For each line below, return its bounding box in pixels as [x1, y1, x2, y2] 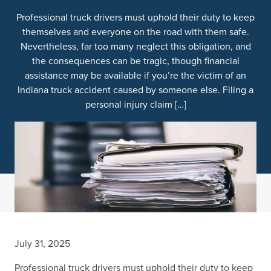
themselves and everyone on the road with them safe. [22, 25, 249, 39]
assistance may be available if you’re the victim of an [25, 68, 246, 82]
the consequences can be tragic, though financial [31, 54, 240, 68]
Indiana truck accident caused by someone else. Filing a [18, 83, 253, 97]
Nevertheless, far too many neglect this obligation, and [20, 39, 251, 53]
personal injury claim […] [85, 97, 186, 111]
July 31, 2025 [15, 237, 70, 250]
